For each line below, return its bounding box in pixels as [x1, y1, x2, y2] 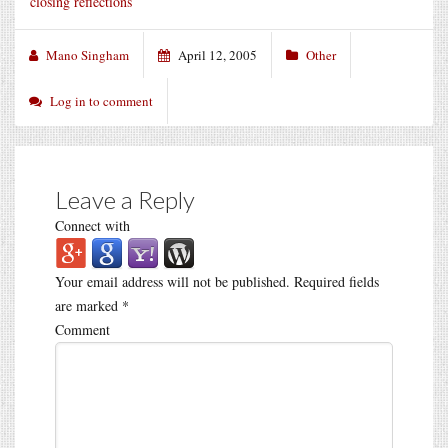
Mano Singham [46, 45, 129, 64]
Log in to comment [50, 91, 153, 110]
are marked [55, 295, 122, 315]
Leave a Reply [55, 184, 195, 214]
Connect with [55, 215, 130, 235]
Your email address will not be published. [55, 271, 290, 291]
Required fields [290, 271, 379, 291]
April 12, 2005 [178, 45, 257, 64]
